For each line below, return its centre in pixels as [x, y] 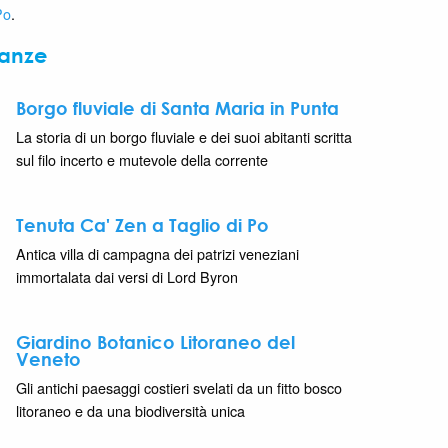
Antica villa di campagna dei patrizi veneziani [157, 253]
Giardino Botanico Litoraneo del [155, 341]
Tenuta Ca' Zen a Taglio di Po [142, 224]
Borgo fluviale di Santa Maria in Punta [177, 107]
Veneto [48, 358]
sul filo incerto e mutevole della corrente [142, 159]
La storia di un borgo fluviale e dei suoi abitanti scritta [184, 136]
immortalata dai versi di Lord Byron [127, 276]
